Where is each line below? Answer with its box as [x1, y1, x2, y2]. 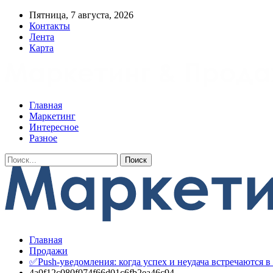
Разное [29, 133, 57, 143]
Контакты [29, 21, 70, 31]
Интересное [29, 122, 79, 132]
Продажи [29, 246, 68, 256]
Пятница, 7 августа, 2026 [29, 10, 133, 20]
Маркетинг [29, 111, 76, 121]
